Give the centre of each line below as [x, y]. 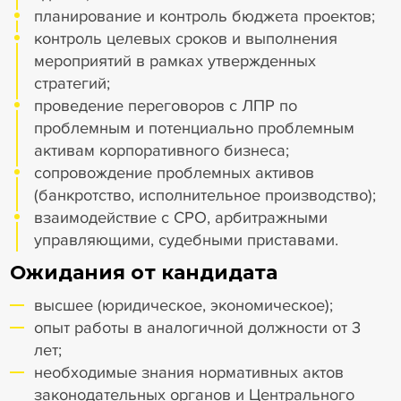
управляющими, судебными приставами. [187, 239]
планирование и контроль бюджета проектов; [205, 16]
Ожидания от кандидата [143, 273]
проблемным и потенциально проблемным [195, 128]
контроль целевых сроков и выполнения [186, 38]
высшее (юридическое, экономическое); [184, 305]
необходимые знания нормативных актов [189, 372]
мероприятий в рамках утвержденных [175, 60]
